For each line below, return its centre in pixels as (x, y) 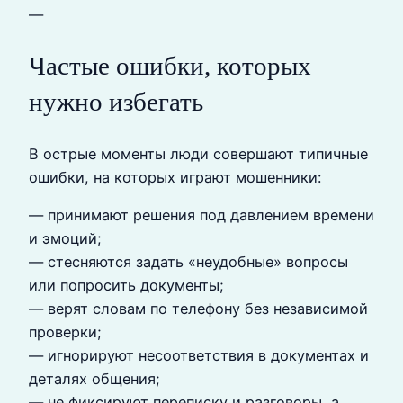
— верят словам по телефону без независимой (198, 308)
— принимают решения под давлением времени (201, 215)
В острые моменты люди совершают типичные (198, 153)
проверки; (65, 331)
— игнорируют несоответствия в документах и (199, 355)
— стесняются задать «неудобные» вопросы (188, 261)
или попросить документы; (126, 285)
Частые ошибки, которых (170, 66)
